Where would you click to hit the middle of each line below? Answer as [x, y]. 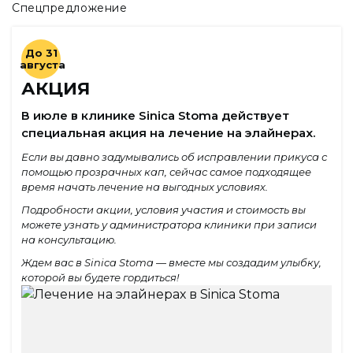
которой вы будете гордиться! [100, 277]
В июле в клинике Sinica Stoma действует [155, 115]
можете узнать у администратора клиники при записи [169, 224]
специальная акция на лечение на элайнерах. [168, 132]
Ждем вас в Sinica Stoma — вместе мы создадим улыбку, [171, 262]
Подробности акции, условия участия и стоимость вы [163, 209]
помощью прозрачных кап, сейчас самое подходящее [166, 171]
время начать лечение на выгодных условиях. [145, 186]
